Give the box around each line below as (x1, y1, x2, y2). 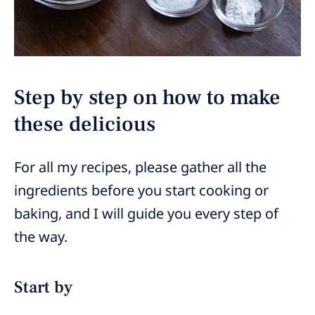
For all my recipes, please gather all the (14, 157, 266, 177)
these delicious (14, 110, 160, 139)
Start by (14, 276, 72, 299)
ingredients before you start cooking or (14, 181, 269, 200)
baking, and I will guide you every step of (14, 204, 278, 224)
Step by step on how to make (14, 84, 281, 112)
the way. (14, 227, 67, 247)
